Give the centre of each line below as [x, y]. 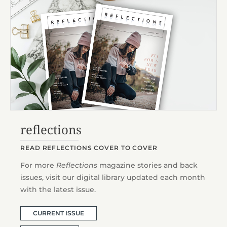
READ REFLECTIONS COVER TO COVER [89, 147]
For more [38, 165]
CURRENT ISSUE [59, 213]
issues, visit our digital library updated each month [113, 177]
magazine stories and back [148, 165]
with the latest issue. [58, 189]
